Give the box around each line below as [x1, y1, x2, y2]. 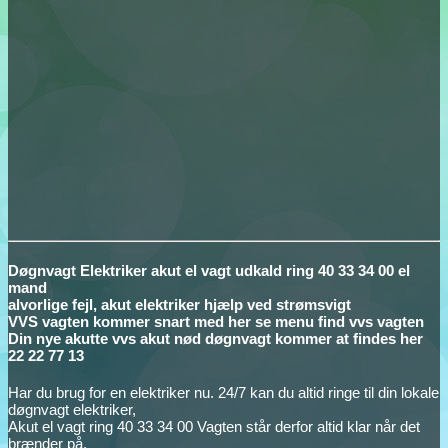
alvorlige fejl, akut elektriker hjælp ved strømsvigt [8, 296, 351, 314]
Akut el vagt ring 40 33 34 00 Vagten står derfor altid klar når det [8, 418, 420, 436]
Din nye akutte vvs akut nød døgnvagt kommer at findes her [8, 330, 423, 348]
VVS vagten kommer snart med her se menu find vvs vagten [8, 313, 424, 331]
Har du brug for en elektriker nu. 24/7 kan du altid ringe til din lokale [8, 384, 439, 402]
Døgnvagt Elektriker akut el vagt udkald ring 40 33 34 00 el [8, 262, 410, 280]
